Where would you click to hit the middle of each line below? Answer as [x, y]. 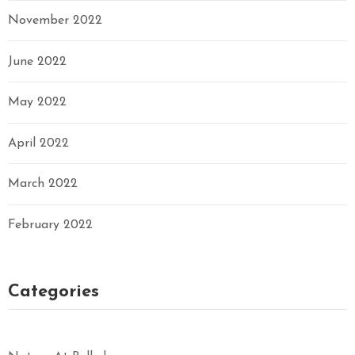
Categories [53, 292]
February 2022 [50, 225]
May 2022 [37, 103]
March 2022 [43, 184]
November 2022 [55, 21]
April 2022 [38, 143]
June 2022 [37, 61]
